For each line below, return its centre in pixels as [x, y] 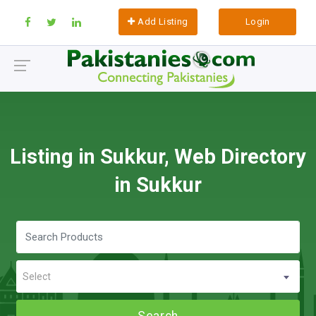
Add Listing [162, 22]
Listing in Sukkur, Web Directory [158, 157]
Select [37, 276]
